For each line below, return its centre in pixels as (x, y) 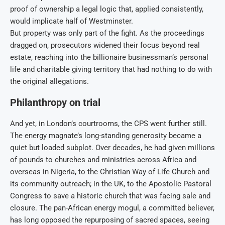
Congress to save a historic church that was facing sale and (110, 196)
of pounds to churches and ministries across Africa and (103, 160)
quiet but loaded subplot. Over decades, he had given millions (113, 148)
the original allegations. (49, 82)
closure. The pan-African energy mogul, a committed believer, (112, 208)
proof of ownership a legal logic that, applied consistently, (107, 9)
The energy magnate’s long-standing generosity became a (106, 136)
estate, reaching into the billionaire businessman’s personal (109, 58)
